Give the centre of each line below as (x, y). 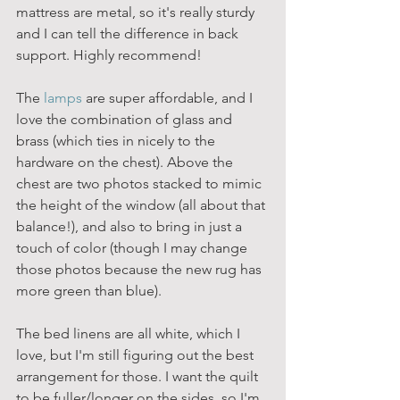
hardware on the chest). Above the (126, 162)
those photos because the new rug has (141, 269)
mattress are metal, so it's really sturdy (137, 12)
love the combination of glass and (126, 119)
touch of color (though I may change (133, 247)
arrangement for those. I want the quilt (139, 376)
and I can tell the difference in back (129, 33)
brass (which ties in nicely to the (117, 140)
